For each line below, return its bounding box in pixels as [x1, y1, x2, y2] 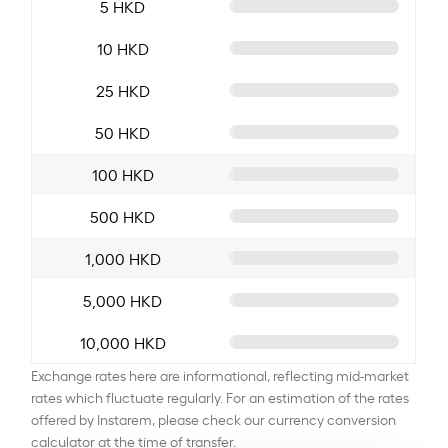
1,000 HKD [84, 246, 161, 269]
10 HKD [96, 36, 149, 59]
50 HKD [95, 120, 151, 143]
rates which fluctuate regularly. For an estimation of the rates [31, 386, 410, 406]
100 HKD [91, 162, 154, 185]
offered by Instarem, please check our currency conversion [31, 408, 397, 428]
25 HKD [95, 78, 150, 101]
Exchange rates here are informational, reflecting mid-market [31, 364, 410, 384]
